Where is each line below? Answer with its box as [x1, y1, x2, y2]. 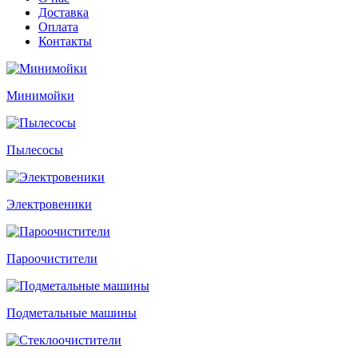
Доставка [38, 6, 89, 19]
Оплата [38, 20, 78, 34]
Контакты [38, 34, 92, 48]
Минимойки [6, 89, 74, 102]
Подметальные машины [6, 306, 137, 320]
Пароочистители [6, 252, 97, 265]
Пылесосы [6, 143, 63, 157]
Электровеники [6, 197, 92, 211]
